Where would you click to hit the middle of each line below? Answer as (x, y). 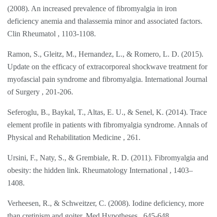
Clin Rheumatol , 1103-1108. (52, 33)
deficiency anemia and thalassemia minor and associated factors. (105, 21)
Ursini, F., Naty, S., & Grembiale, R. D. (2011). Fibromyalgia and (108, 157)
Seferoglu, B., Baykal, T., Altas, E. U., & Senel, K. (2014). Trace (107, 112)
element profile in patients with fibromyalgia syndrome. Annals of (107, 124)
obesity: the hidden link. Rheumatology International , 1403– (100, 170)
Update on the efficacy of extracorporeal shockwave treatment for (107, 66)
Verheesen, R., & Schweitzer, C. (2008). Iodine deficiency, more (106, 203)
